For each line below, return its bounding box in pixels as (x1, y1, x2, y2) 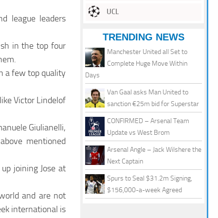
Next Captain (107, 157, 143, 166)
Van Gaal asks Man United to (107, 88, 188, 97)
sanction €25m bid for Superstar (107, 100, 199, 109)
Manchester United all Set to (107, 48, 187, 56)
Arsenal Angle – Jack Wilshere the (107, 145, 201, 154)
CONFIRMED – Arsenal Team (107, 117, 189, 126)
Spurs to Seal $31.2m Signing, (107, 174, 192, 183)
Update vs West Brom (107, 128, 170, 137)
